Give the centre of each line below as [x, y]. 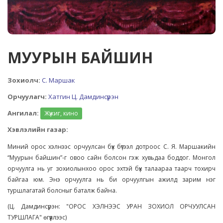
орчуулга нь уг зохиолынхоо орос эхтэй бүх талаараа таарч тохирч [111, 169]
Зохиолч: [24, 80]
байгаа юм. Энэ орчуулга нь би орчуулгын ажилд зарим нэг [111, 180]
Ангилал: [23, 113]
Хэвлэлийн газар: [38, 130]
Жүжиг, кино [61, 113]
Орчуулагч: [27, 97]
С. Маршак [58, 80]
